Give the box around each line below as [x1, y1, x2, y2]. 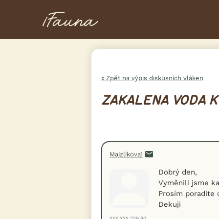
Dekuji [158, 199, 181, 209]
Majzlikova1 [109, 150, 143, 158]
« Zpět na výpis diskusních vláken [101, 74, 203, 82]
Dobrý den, [158, 167, 197, 176]
